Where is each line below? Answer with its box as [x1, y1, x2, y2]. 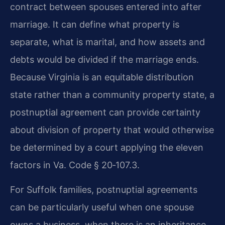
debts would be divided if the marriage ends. [10, 54, 199, 65]
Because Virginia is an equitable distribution [10, 71, 194, 82]
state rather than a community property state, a [10, 89, 214, 100]
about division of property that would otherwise [10, 124, 214, 135]
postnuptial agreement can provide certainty [10, 106, 200, 118]
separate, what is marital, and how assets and [10, 36, 205, 47]
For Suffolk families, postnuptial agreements [10, 184, 197, 195]
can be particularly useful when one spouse [10, 202, 194, 213]
